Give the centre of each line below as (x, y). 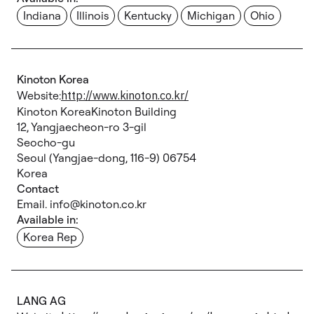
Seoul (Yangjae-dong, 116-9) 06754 (107, 158)
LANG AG (41, 301)
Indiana (42, 15)
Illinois (93, 15)
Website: (39, 95)
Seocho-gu (46, 142)
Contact (38, 189)
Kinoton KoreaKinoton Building (97, 111)
